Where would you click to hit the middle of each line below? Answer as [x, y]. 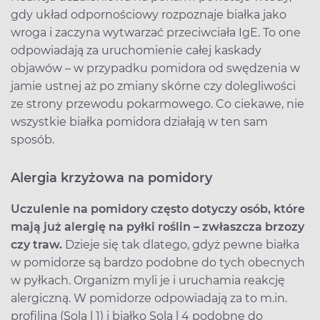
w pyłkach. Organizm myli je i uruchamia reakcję [148, 280]
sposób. [32, 139]
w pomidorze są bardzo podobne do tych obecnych [158, 262]
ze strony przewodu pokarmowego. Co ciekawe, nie [157, 104]
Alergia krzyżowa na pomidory [111, 177]
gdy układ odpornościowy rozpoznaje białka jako [149, 14]
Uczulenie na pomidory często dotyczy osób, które [158, 209]
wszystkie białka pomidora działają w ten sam [139, 121]
